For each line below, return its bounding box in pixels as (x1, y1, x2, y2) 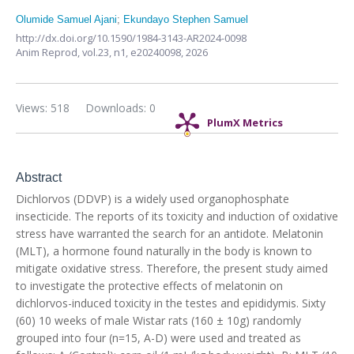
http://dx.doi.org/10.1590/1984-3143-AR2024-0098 (16, 31, 247, 45)
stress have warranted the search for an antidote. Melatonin (16, 226, 323, 241)
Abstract (16, 171, 62, 184)
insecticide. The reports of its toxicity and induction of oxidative (16, 209, 338, 224)
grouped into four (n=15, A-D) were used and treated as (16, 330, 301, 345)
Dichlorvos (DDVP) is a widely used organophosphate (16, 191, 289, 206)
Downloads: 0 (85, 100, 156, 115)
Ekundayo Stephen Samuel (123, 13, 248, 25)
